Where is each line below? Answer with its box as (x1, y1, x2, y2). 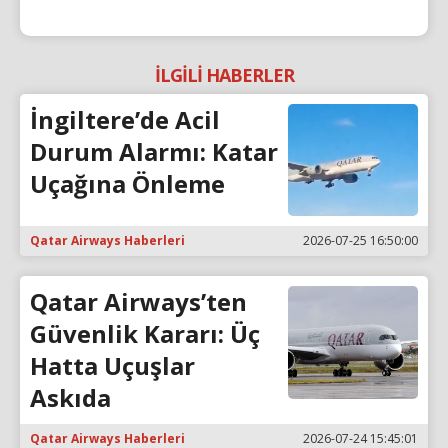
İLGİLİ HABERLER (154, 62, 294, 87)
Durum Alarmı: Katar (30, 134, 278, 168)
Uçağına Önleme (30, 166, 225, 200)
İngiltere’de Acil (30, 102, 220, 136)
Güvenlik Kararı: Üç (30, 317, 260, 351)
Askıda (30, 381, 111, 415)
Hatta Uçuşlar (30, 349, 195, 383)
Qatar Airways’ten (30, 285, 247, 319)
